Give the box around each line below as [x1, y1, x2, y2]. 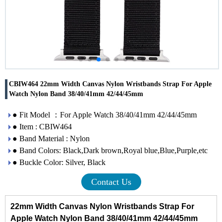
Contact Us [91, 177, 131, 187]
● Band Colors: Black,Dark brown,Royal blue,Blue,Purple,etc [12, 146, 208, 155]
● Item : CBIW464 [12, 122, 72, 131]
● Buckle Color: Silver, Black [12, 158, 106, 166]
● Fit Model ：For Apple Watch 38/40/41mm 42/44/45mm [12, 111, 197, 119]
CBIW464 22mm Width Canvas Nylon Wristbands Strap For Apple [9, 80, 212, 88]
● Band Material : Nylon [12, 134, 90, 143]
